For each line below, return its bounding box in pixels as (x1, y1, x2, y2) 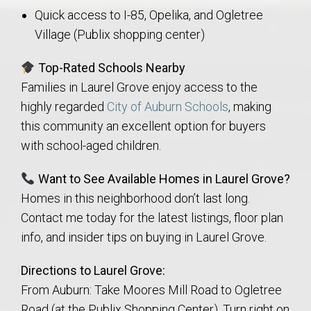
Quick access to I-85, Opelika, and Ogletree (34, 8, 263, 23)
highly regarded (21, 99, 107, 115)
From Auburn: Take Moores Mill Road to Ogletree (21, 283, 282, 298)
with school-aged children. (21, 138, 161, 153)
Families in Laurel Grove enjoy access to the (21, 80, 258, 95)
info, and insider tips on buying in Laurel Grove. (21, 230, 267, 245)
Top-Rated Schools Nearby (37, 60, 185, 76)
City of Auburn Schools (107, 99, 228, 115)
